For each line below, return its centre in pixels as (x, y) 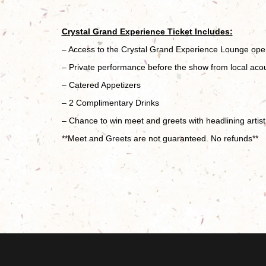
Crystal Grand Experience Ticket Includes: (147, 31)
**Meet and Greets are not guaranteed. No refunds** (161, 138)
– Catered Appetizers (101, 85)
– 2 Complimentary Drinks (110, 102)
